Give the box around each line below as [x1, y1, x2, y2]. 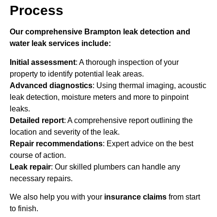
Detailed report [10, 116, 64, 124]
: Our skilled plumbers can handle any [51, 162, 180, 171]
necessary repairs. [10, 174, 73, 183]
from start [167, 193, 200, 201]
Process [10, 3, 63, 18]
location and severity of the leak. [10, 127, 120, 136]
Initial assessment [10, 58, 76, 66]
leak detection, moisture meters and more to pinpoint [10, 93, 188, 101]
